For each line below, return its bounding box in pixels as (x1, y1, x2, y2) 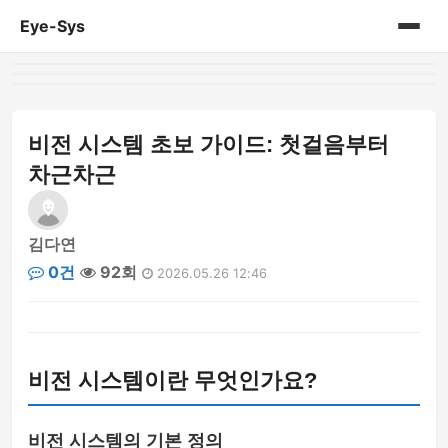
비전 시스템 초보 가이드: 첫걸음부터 (28, 132, 389, 157)
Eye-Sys (20, 16, 85, 36)
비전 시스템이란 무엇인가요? (28, 368, 317, 393)
